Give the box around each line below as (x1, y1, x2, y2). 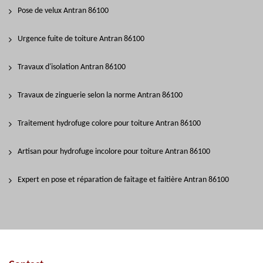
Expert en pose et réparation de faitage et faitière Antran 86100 (18, 176, 229, 184)
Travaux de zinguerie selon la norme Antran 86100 (18, 91, 183, 100)
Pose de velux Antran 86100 (18, 6, 109, 15)
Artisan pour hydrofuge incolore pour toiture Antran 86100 (18, 147, 210, 156)
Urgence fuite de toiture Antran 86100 (18, 35, 144, 43)
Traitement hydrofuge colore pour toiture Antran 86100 (18, 119, 201, 128)
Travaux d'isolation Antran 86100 (18, 63, 126, 72)
